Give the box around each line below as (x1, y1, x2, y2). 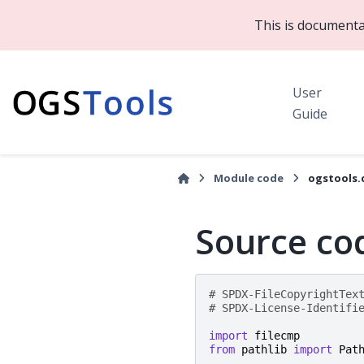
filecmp (254, 329, 300, 343)
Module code (214, 171, 284, 185)
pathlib (241, 343, 287, 357)
